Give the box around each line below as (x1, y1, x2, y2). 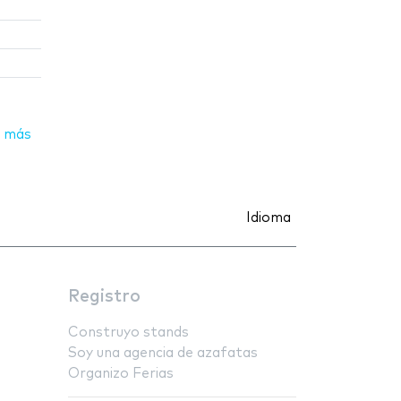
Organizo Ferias (68, 366, 174, 380)
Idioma (246, 210, 291, 225)
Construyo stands (68, 325, 189, 339)
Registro (68, 287, 141, 305)
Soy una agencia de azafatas (68, 346, 258, 360)
